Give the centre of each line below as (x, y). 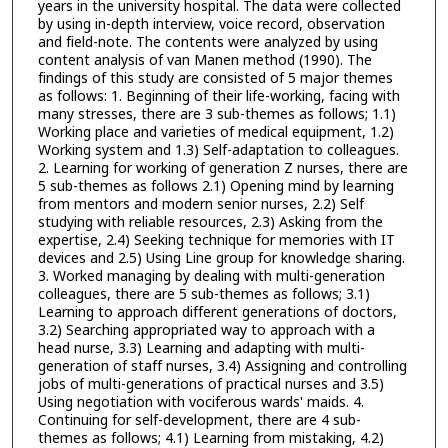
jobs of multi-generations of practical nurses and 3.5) (210, 384)
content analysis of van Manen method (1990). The (204, 60)
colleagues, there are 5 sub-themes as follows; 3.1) (203, 294)
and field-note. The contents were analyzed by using (207, 42)
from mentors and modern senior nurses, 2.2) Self (200, 204)
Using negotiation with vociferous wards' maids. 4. (200, 402)
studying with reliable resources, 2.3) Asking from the (210, 222)
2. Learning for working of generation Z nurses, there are (222, 168)
